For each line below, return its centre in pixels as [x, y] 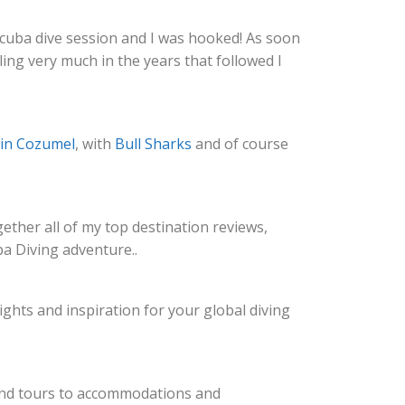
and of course [240, 144]
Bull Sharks [153, 144]
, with [95, 144]
